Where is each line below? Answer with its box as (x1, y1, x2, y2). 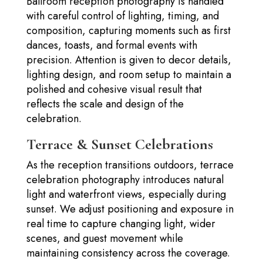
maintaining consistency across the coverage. (26, 245, 230, 261)
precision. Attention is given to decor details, (26, 52, 231, 68)
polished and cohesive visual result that (26, 81, 202, 97)
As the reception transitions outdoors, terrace (26, 157, 234, 173)
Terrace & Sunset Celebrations (26, 134, 213, 153)
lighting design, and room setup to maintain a (26, 66, 231, 82)
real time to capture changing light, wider (26, 215, 215, 231)
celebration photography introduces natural (26, 171, 224, 187)
